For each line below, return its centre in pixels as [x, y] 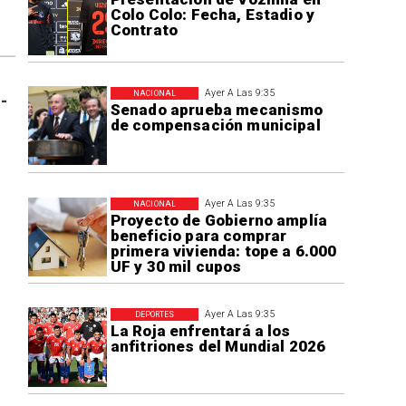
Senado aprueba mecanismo [217, 110]
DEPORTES [155, 314]
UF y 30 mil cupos [176, 267]
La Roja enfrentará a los [200, 331]
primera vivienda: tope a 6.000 [223, 251]
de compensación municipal [215, 126]
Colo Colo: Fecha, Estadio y [213, 15]
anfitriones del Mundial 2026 [218, 346]
